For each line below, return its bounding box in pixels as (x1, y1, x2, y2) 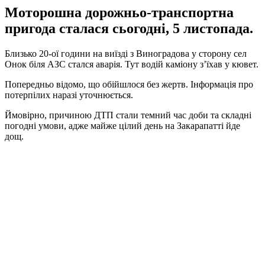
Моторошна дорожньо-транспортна (5, 4, 234, 20)
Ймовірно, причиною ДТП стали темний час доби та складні (5, 109, 251, 120)
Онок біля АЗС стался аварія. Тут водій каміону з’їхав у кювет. (5, 59, 258, 69)
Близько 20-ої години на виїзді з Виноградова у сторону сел (5, 48, 247, 59)
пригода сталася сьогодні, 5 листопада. (5, 20, 253, 36)
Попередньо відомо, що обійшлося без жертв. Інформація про (5, 79, 253, 89)
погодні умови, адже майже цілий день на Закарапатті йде (5, 120, 240, 131)
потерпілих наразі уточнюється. (5, 89, 133, 100)
